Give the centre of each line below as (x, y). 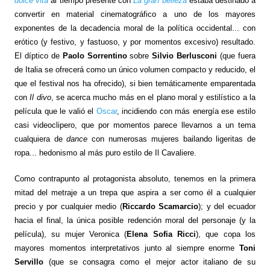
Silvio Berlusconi (185, 56)
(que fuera (237, 56)
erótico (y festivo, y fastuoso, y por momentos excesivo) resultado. (135, 42)
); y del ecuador (227, 207)
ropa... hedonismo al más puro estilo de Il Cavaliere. (105, 153)
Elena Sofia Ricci (162, 234)
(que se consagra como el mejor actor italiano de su (149, 262)
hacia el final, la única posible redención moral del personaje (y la (135, 221)
